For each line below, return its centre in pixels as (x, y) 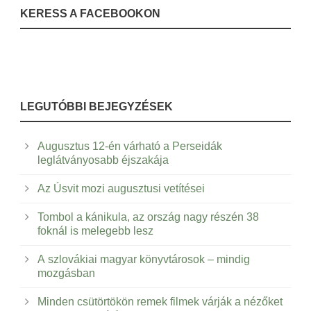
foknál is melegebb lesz (95, 231)
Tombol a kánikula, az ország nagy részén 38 (148, 217)
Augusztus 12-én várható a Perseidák (130, 146)
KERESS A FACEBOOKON (90, 14)
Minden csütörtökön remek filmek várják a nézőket (160, 302)
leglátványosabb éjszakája (103, 160)
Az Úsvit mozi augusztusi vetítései (121, 189)
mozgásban (66, 274)
